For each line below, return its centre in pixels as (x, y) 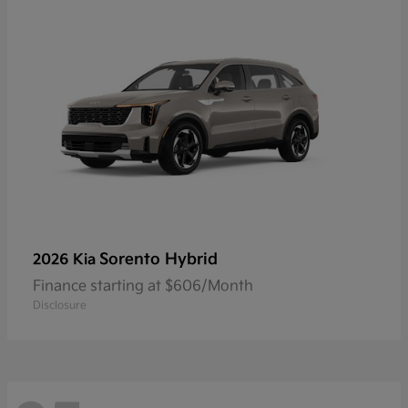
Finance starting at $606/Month (143, 287)
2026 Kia (66, 260)
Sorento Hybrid (158, 260)
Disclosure (60, 306)
